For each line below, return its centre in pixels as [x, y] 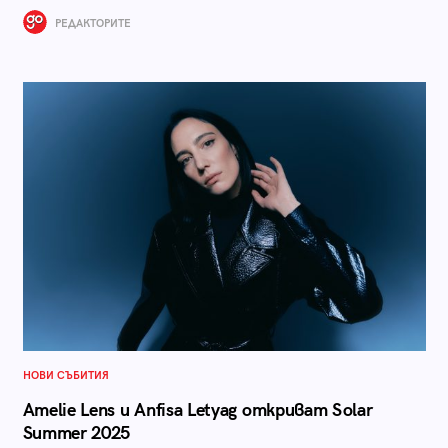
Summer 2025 [76, 433]
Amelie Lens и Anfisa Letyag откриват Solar [197, 410]
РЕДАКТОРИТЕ [91, 24]
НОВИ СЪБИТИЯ [65, 375]
